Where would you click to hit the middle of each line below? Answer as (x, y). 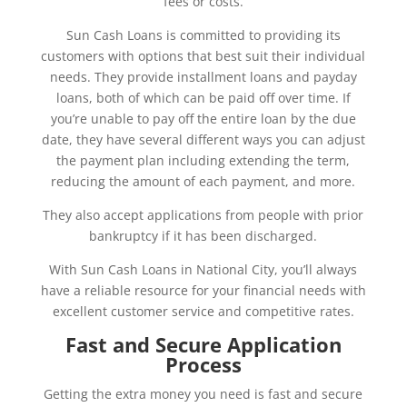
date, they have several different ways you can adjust (203, 140)
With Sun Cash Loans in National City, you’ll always (203, 270)
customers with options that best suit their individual (203, 56)
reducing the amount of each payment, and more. (203, 182)
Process (203, 365)
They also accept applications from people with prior (203, 215)
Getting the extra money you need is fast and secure (203, 394)
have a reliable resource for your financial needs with (203, 291)
